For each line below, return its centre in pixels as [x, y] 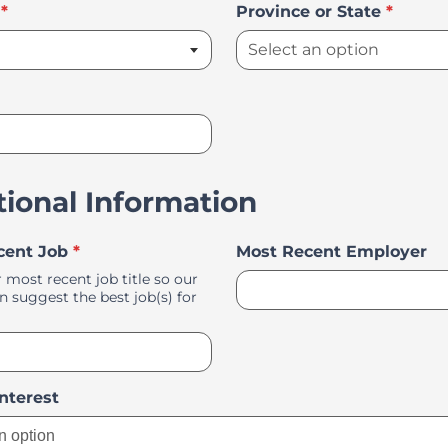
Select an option [126, 396]
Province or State [308, 11]
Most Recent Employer [331, 251]
